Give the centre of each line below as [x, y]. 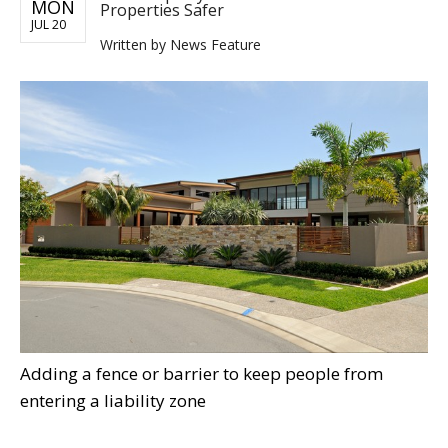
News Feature [215, 45]
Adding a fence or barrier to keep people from [201, 373]
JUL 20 [48, 25]
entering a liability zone [113, 400]
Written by [135, 45]
